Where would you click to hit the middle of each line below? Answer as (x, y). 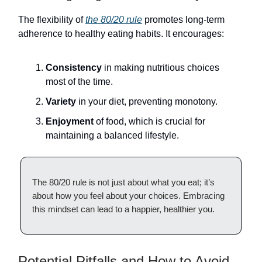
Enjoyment (70, 121)
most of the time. (79, 82)
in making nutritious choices (161, 68)
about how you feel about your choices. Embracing (128, 196)
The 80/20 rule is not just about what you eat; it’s (123, 182)
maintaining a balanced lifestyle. (112, 135)
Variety (61, 101)
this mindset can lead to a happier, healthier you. (123, 209)
